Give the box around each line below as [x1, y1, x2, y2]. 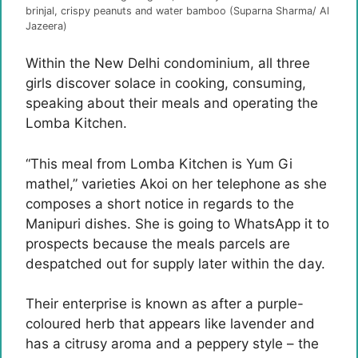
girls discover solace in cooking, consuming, [26, 75, 306, 91]
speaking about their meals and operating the [26, 95, 318, 111]
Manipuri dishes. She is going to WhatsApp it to [26, 215, 329, 232]
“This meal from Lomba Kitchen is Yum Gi [26, 155, 292, 172]
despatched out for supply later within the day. [26, 255, 325, 272]
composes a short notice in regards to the [26, 195, 294, 212]
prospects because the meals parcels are [26, 235, 290, 252]
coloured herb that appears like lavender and [26, 316, 315, 332]
